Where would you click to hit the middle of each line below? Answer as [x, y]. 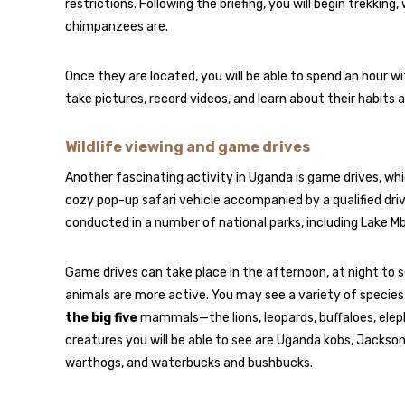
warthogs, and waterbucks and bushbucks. [189, 363]
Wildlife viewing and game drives [188, 147]
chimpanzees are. [117, 27]
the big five [101, 318]
